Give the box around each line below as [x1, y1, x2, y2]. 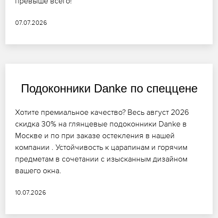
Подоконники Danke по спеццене [20, 82, 198, 95]
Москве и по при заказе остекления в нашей [15, 131, 175, 140]
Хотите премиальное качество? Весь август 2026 [15, 108, 189, 117]
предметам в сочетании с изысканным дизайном [15, 154, 188, 163]
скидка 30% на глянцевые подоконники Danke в [15, 119, 187, 128]
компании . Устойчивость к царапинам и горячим [15, 143, 188, 152]
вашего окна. [15, 166, 62, 175]
